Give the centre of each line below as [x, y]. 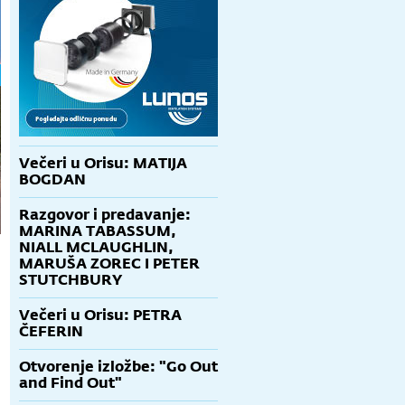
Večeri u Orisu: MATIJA [103, 163]
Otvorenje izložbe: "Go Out [118, 367]
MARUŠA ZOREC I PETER [109, 264]
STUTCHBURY [71, 280]
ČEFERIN [51, 331]
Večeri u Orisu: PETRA [100, 315]
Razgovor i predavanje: [105, 215]
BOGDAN [52, 179]
